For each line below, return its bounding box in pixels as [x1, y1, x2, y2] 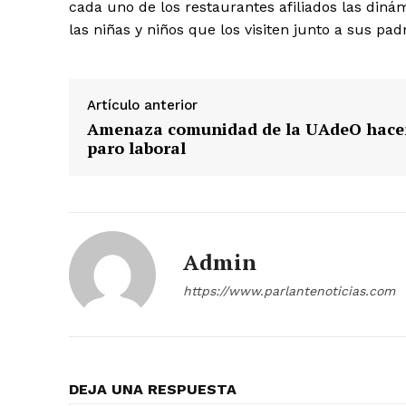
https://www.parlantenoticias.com [183, 283, 395, 298]
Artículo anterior [87, 96, 198, 113]
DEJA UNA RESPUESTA [69, 380, 237, 398]
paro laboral [87, 136, 186, 159]
